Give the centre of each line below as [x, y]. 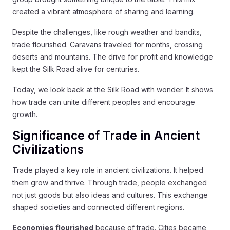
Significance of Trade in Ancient [106, 135]
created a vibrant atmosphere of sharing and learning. [103, 11]
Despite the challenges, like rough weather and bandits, [107, 32]
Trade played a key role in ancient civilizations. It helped [108, 170]
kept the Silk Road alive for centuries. [76, 69]
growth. [25, 114]
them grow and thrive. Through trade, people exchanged [110, 182]
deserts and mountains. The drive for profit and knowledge [113, 56]
